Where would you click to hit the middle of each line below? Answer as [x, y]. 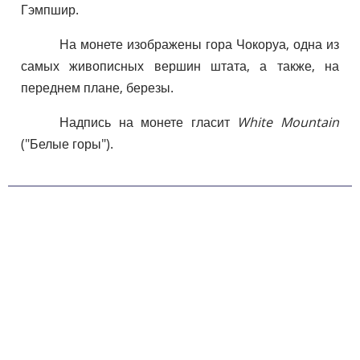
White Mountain [288, 122]
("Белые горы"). [67, 143]
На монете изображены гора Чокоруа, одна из [199, 44]
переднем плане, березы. [97, 87]
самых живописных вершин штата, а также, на [180, 65]
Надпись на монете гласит [149, 122]
